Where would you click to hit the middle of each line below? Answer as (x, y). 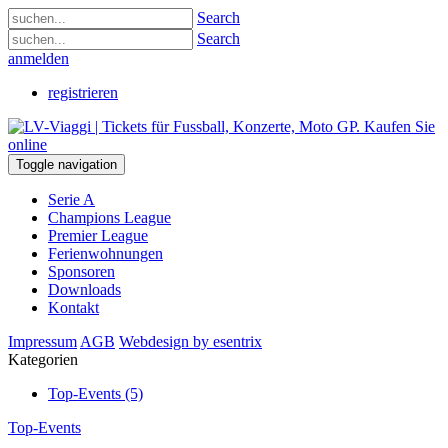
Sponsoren (81, 271)
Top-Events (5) (95, 393)
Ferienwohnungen (105, 253)
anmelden (38, 58)
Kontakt (73, 307)
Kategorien (43, 359)
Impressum (42, 341)
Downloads (84, 289)
